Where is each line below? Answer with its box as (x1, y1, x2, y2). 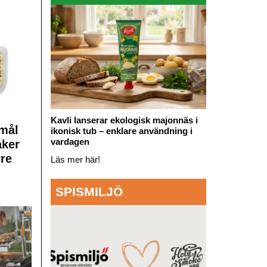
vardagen (50, 136, 89, 147)
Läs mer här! (50, 154, 100, 164)
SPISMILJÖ (55, 185, 123, 199)
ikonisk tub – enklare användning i (50, 125, 193, 136)
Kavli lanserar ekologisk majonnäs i (50, 114, 198, 125)
